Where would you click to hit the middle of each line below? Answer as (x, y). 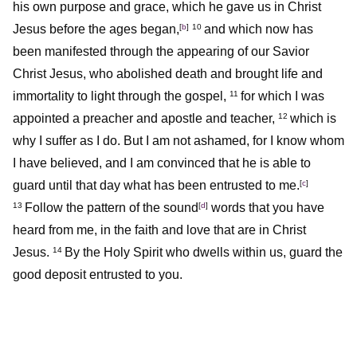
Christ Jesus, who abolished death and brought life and (168, 74)
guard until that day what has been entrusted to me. (156, 186)
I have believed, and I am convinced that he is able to (162, 163)
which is (313, 119)
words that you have (266, 208)
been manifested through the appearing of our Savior (161, 52)
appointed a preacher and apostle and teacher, (144, 119)
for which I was (282, 96)
